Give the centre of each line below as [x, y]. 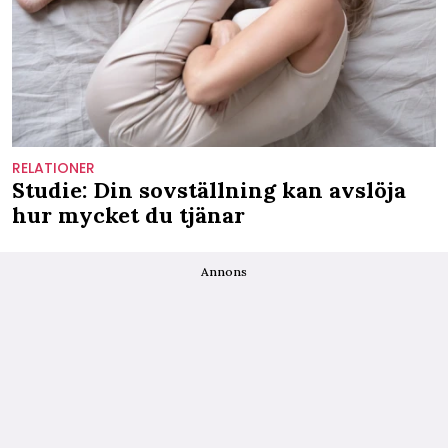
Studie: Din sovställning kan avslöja [209, 189]
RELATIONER [53, 167]
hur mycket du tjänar [128, 214]
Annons [224, 271]
